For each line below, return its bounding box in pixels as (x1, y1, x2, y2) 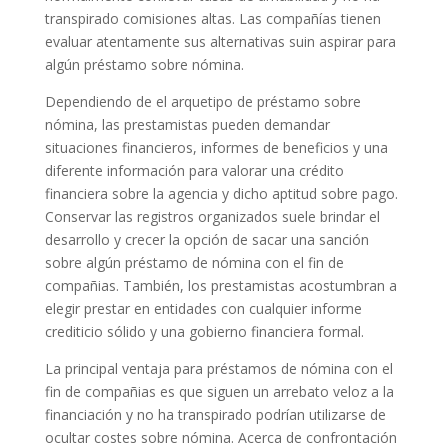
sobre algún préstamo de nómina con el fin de (44, 253, 344, 272)
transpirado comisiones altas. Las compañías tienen (44, 9, 381, 28)
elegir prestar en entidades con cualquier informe (44, 299, 362, 318)
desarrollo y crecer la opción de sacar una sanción (44, 230, 369, 249)
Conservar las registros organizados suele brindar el (44, 207, 380, 226)
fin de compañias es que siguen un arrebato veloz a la (44, 382, 394, 401)
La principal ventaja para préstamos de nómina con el (44, 359, 393, 378)
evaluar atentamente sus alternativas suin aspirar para (44, 32, 396, 51)
